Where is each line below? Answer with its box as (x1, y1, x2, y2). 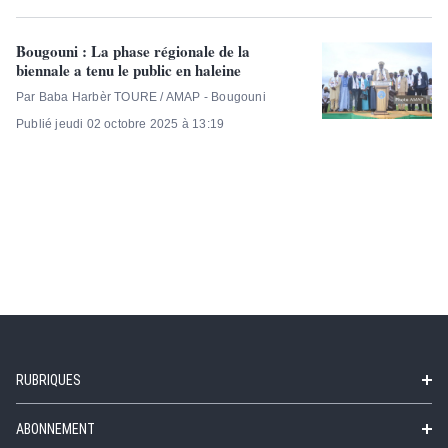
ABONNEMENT (16, 421, 95, 438)
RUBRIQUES (16, 372, 81, 389)
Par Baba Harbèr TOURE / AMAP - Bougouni (16, 90, 266, 105)
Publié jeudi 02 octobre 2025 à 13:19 (16, 117, 225, 132)
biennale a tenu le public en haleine (16, 59, 241, 82)
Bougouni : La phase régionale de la (16, 40, 250, 63)
